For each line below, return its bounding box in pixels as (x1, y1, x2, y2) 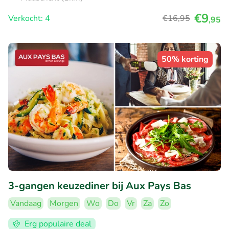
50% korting (162, 54, 209, 65)
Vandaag (10, 197, 41, 209)
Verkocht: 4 (8, 13, 50, 25)
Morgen (50, 197, 78, 209)
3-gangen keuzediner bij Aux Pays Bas (8, 178, 191, 193)
